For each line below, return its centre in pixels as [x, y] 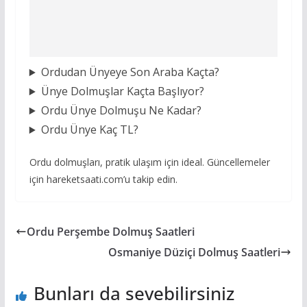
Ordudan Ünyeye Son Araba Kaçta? [130, 72]
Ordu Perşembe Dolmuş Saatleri [110, 232]
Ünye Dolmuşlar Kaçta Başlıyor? [122, 91]
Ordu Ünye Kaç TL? [89, 130]
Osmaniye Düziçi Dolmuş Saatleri [195, 253]
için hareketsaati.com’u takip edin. [103, 180]
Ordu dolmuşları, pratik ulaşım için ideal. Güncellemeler [149, 162]
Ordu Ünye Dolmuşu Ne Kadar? [121, 111]
